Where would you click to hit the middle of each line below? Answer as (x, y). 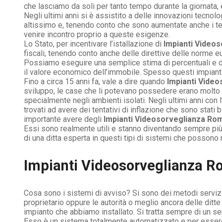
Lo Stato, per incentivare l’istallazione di (93, 44)
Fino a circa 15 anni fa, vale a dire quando (95, 82)
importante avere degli (63, 119)
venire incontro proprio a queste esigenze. (97, 35)
